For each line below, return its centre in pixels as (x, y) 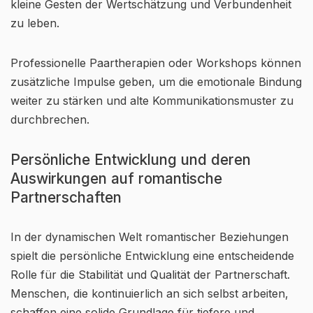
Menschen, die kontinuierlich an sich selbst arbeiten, (150, 293)
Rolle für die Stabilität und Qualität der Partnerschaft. (150, 275)
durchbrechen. (50, 119)
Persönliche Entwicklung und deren (131, 160)
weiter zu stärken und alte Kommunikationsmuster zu (152, 101)
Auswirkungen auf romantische (116, 179)
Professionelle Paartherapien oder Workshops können (156, 63)
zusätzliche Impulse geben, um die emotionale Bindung (156, 82)
